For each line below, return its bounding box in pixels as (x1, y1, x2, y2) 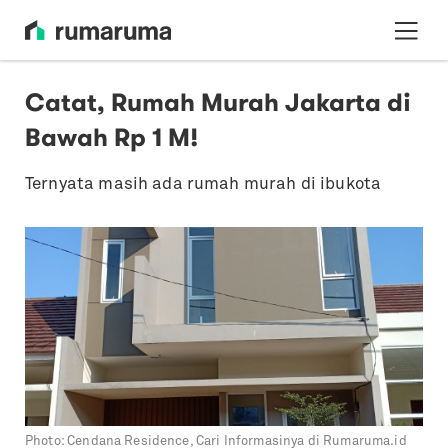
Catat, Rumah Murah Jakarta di (25, 86, 411, 119)
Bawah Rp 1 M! (25, 121, 198, 154)
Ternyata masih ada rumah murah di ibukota (25, 175, 382, 193)
